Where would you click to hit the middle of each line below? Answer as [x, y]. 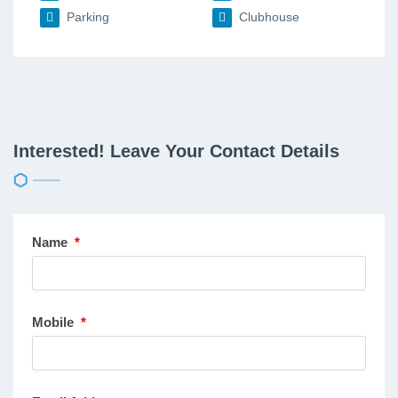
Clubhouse [267, 17]
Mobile [56, 322]
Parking [86, 17]
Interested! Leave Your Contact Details [176, 151]
